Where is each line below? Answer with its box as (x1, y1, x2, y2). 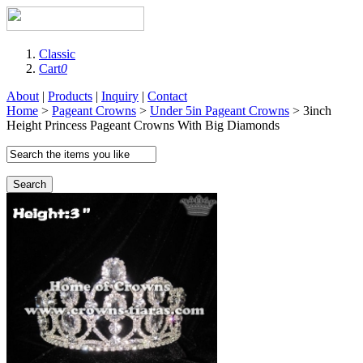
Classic (39, 47, 75, 61)
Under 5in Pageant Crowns (150, 104, 289, 117)
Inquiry (101, 89, 139, 103)
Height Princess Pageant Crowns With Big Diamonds (6, 118, 280, 132)
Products (48, 89, 92, 103)
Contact (147, 89, 187, 103)
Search (13, 178, 46, 190)
